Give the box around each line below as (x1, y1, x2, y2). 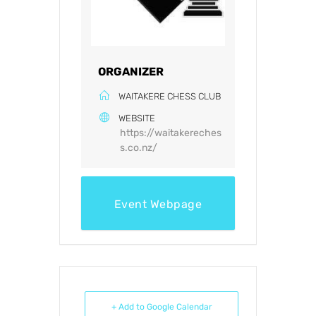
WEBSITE (119, 112, 155, 123)
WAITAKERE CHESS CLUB (119, 90, 221, 102)
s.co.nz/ (120, 141, 157, 154)
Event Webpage (114, 197, 202, 211)
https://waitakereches (120, 126, 221, 139)
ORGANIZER (98, 64, 164, 78)
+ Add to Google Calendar (111, 301, 212, 312)
